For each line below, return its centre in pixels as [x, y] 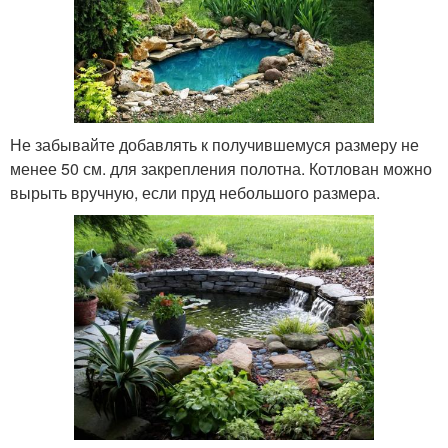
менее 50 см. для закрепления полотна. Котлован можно [221, 168]
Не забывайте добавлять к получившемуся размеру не [214, 144]
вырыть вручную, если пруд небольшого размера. [195, 192]
